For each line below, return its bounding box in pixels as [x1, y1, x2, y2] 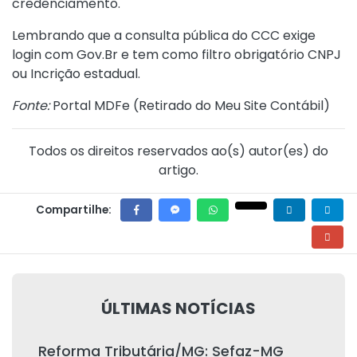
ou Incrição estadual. [12, 65, 140, 83]
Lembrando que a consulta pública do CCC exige [12, 26, 316, 45]
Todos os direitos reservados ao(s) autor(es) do [29, 142, 328, 160]
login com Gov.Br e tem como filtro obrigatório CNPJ [12, 45, 341, 64]
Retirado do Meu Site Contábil [139, 96, 324, 115]
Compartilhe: [36, 202, 112, 218]
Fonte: [12, 96, 49, 115]
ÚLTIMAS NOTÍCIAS [101, 297, 256, 320]
